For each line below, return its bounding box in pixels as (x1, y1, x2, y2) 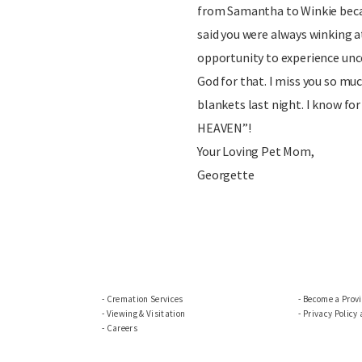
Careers (106, 322, 138, 334)
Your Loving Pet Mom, (197, 143, 314, 159)
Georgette (197, 166, 255, 183)
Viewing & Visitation (106, 308, 186, 319)
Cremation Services (106, 293, 183, 305)
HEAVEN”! (197, 120, 251, 136)
